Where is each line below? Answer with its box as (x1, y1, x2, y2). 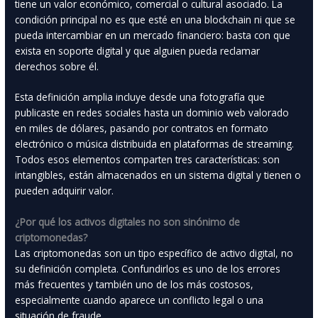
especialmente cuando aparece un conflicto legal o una (15, 293, 264, 307)
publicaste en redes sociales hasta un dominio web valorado (15, 106, 290, 120)
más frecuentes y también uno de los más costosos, (15, 278, 254, 292)
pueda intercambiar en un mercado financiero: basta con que (15, 28, 291, 42)
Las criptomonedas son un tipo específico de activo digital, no (15, 246, 294, 261)
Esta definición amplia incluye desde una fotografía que (15, 90, 265, 104)
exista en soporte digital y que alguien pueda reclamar (15, 43, 261, 57)
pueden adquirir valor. (15, 184, 114, 198)
